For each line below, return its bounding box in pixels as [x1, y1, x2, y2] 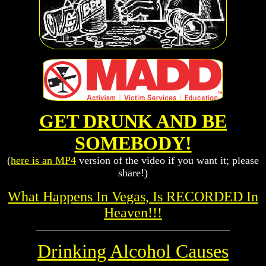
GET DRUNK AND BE [39, 110, 227, 132]
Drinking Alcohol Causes [37, 240, 229, 262]
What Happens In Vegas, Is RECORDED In [8, 188, 258, 204]
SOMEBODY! [74, 132, 192, 154]
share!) [118, 166, 148, 179]
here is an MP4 [11, 154, 76, 166]
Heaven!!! [104, 204, 162, 220]
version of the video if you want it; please [76, 154, 259, 166]
